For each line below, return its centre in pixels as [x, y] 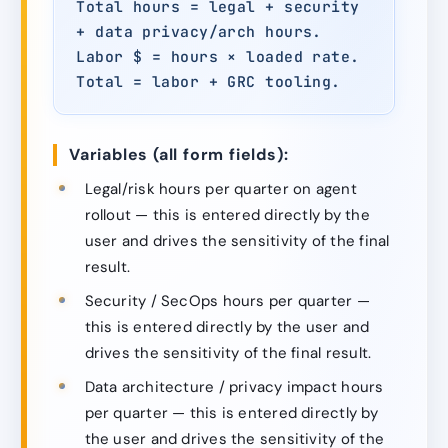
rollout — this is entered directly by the [227, 214]
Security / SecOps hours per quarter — [227, 301]
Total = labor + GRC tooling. [208, 81]
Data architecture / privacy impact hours [234, 387]
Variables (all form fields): [179, 155]
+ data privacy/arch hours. [199, 31]
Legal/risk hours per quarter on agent [220, 188]
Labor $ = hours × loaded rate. [218, 56]
